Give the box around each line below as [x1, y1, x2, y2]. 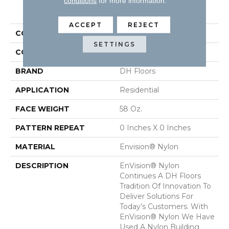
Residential [120, 85, 159, 95]
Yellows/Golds [120, 47, 168, 57]
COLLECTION [15, 28, 67, 38]
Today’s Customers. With [120, 201, 208, 211]
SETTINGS [93, 40, 135, 48]
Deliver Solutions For [120, 191, 193, 201]
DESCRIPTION [15, 161, 68, 170]
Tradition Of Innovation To [120, 181, 211, 191]
